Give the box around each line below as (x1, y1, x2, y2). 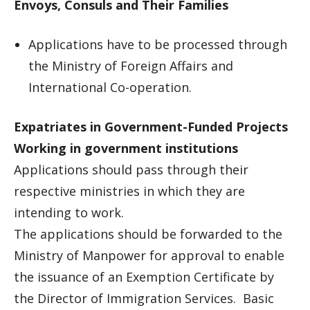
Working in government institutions (14, 140, 238, 156)
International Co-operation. (28, 79, 192, 95)
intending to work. (14, 204, 124, 221)
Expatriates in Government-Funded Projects (14, 118, 288, 135)
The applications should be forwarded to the (14, 226, 282, 242)
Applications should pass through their (14, 161, 248, 178)
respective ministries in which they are (14, 183, 245, 199)
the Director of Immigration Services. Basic (14, 290, 274, 307)
